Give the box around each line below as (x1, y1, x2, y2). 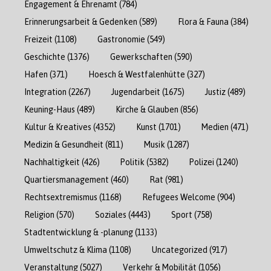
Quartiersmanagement (24, 174, 109, 184)
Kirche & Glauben (116, 103, 178, 114)
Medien (201, 121, 229, 132)
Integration (24, 86, 67, 97)
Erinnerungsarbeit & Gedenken (24, 16, 137, 27)
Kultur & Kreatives (24, 121, 91, 132)
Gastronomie (97, 33, 145, 44)
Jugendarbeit (111, 86, 160, 97)
